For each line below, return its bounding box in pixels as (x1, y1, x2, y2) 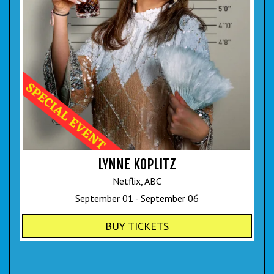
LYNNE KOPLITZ (98, 155, 176, 172)
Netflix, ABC (113, 174, 161, 187)
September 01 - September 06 (75, 191, 199, 204)
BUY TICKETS (105, 218, 169, 233)
